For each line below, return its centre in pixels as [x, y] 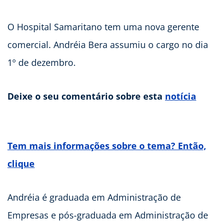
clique [21, 163]
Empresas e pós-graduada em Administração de [108, 215]
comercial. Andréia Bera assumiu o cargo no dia [108, 44]
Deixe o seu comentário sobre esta [86, 96]
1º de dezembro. [42, 62]
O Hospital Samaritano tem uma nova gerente [103, 27]
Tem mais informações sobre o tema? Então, [107, 145]
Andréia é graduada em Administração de [94, 197]
